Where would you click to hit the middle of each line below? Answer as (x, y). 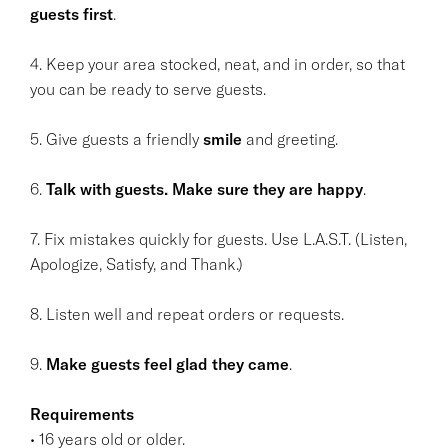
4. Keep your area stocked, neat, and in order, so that (217, 63)
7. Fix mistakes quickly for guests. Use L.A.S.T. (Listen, (218, 238)
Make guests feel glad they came (167, 363)
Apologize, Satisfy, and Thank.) (136, 263)
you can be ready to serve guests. (148, 88)
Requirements (82, 413)
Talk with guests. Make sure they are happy (204, 188)
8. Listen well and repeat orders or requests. (187, 313)
